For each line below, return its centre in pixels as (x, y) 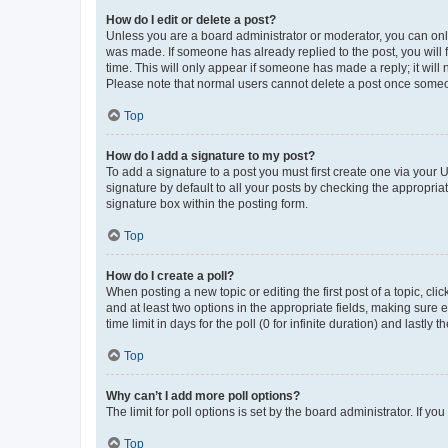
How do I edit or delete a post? (191, 19)
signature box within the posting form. (207, 203)
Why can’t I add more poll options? (203, 395)
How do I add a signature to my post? (210, 155)
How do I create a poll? (170, 275)
